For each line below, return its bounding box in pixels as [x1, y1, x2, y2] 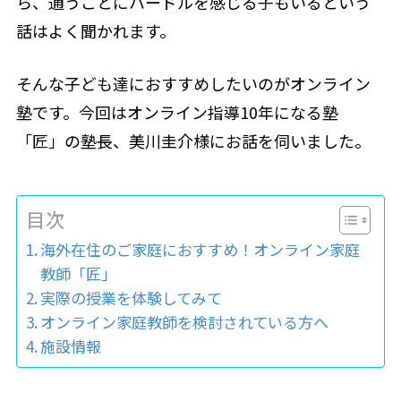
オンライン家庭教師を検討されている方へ [40, 310, 329, 333]
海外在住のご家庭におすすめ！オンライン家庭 [40, 237, 361, 260]
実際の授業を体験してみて [40, 286, 223, 309]
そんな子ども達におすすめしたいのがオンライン [15, 71, 371, 95]
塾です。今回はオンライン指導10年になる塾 [15, 99, 338, 124]
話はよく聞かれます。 [15, 19, 175, 42]
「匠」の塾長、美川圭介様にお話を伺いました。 [15, 128, 371, 152]
